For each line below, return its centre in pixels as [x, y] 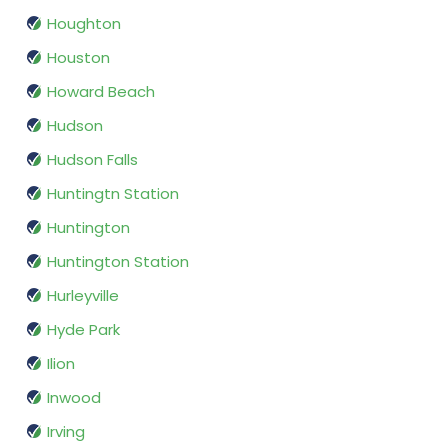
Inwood [74, 398]
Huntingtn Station [113, 194]
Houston [78, 58]
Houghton [84, 24]
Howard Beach [101, 92]
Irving [66, 432]
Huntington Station [118, 262]
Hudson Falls [92, 160]
